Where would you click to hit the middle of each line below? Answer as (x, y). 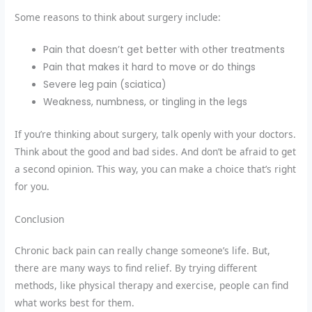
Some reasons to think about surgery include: (118, 17)
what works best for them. (75, 302)
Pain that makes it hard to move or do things (150, 68)
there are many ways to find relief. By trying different (136, 267)
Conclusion (40, 219)
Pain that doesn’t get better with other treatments (164, 50)
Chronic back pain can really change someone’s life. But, (143, 250)
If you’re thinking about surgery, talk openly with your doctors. (156, 134)
